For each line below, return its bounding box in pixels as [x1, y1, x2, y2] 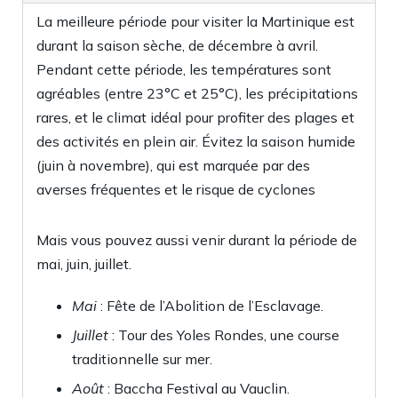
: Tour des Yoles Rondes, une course [108, 326, 339, 344]
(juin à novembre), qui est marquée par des [36, 156, 310, 174]
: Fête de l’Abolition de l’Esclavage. [97, 297, 323, 314]
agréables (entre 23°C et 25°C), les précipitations [36, 84, 358, 102]
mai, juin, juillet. [36, 255, 131, 273]
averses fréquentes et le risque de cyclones [36, 180, 315, 198]
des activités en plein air [36, 132, 195, 150]
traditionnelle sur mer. [72, 350, 212, 368]
